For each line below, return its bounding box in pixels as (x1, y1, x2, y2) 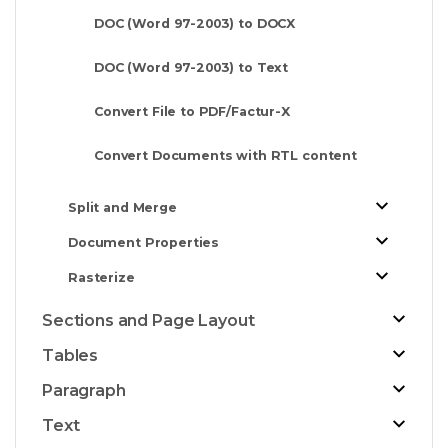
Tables (42, 345, 99, 365)
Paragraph (42, 380, 126, 400)
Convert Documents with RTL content (94, 147, 357, 163)
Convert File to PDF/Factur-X (94, 103, 290, 119)
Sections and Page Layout (42, 310, 255, 330)
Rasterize (68, 269, 135, 285)
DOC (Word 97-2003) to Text (94, 59, 289, 75)
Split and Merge (68, 199, 177, 215)
